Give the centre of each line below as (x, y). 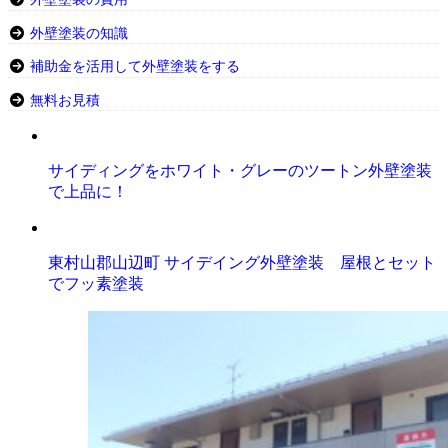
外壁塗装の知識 (78, 33)
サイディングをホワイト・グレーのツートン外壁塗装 (240, 170)
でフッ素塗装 (96, 283)
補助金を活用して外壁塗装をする (134, 67)
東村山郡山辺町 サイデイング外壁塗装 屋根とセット (242, 262)
